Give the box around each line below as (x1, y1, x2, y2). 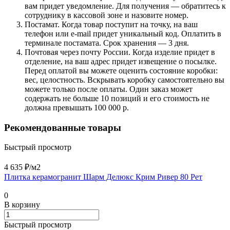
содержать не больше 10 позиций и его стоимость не (25, 93, 209, 103)
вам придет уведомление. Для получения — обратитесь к (25, 1, 226, 10)
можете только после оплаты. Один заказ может (25, 84, 193, 93)
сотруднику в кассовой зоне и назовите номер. (25, 10, 188, 20)
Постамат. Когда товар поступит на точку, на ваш (25, 20, 198, 29)
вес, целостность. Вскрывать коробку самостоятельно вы (25, 75, 224, 84)
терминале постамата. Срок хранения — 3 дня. (25, 38, 189, 47)
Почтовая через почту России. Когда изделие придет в (25, 47, 215, 56)
